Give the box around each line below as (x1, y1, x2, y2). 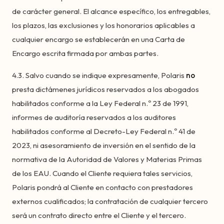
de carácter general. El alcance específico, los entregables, (12, 6, 210, 16)
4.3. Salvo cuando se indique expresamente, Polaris (12, 70, 186, 80)
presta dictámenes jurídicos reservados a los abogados (12, 84, 199, 94)
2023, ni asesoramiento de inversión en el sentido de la (12, 140, 195, 150)
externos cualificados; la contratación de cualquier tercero (12, 196, 208, 206)
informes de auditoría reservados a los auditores (12, 112, 176, 122)
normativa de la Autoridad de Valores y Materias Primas (12, 154, 202, 164)
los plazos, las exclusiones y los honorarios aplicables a (12, 20, 195, 30)
